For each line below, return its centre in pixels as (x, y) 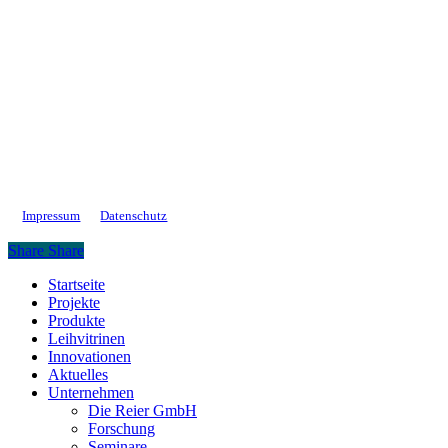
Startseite (76, 285)
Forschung (121, 429)
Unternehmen (91, 393)
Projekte (74, 303)
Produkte (76, 321)
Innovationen (89, 357)
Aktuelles (78, 375)
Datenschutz (134, 216)
